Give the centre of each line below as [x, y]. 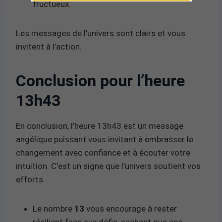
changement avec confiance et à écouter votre [103, 152]
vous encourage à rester [131, 208]
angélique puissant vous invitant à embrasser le [105, 139]
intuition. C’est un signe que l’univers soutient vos [108, 166]
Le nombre [54, 208]
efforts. [30, 179]
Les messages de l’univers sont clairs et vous [101, 33]
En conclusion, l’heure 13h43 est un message [100, 126]
